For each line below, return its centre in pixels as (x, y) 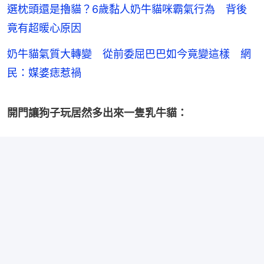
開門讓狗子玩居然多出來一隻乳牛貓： (97, 113)
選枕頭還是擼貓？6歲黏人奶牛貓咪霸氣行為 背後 (127, 9)
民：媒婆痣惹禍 (44, 73)
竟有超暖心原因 (44, 28)
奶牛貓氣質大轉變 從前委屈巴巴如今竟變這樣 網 (129, 54)
